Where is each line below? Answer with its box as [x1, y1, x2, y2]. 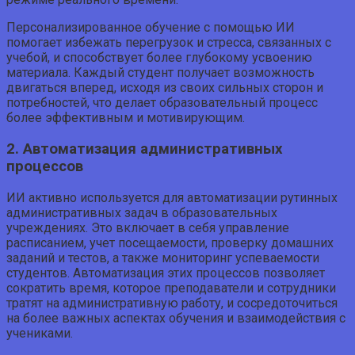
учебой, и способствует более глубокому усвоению [6, 50, 312, 66]
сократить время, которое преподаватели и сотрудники [6, 280, 336, 296]
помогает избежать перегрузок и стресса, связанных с [6, 35, 331, 51]
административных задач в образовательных [6, 204, 277, 220]
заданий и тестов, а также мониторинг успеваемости [6, 250, 319, 265]
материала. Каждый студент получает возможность [6, 65, 315, 81]
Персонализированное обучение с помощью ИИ [6, 20, 295, 36]
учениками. [6, 325, 73, 341]
